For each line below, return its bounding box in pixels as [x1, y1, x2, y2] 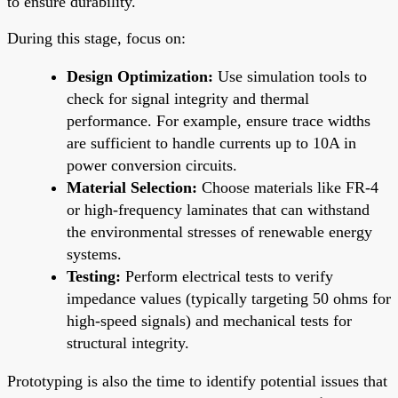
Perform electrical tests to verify [121, 267, 333, 285]
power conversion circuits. [67, 155, 237, 174]
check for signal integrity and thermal [67, 89, 309, 107]
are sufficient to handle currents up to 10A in [67, 133, 356, 152]
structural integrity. [67, 333, 189, 352]
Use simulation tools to [213, 67, 367, 85]
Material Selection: [67, 178, 197, 196]
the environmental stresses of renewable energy [67, 222, 372, 241]
